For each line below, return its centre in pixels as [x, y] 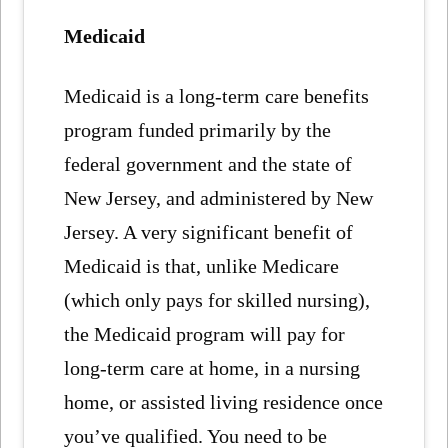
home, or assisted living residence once [224, 402]
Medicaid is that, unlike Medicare [202, 266]
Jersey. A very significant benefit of [209, 232]
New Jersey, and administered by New [219, 198]
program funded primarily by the [198, 130]
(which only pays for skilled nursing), [217, 300]
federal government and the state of [208, 164]
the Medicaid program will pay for [205, 334]
